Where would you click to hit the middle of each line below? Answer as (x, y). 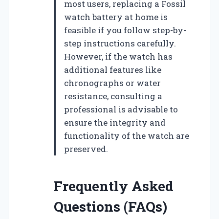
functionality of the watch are (127, 135)
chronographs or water (112, 83)
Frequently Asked (114, 186)
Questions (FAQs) (110, 206)
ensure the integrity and (115, 122)
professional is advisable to (121, 109)
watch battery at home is (116, 17)
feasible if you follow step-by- (125, 30)
